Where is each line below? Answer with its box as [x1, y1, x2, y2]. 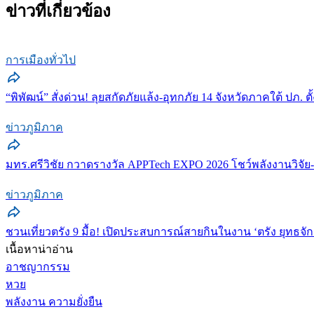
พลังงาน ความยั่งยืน [6, 295, 102, 308]
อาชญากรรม [6, 260, 70, 273]
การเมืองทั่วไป [6, 53, 76, 66]
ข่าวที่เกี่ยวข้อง [6, 1, 111, 20]
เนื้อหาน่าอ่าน [6, 243, 73, 255]
